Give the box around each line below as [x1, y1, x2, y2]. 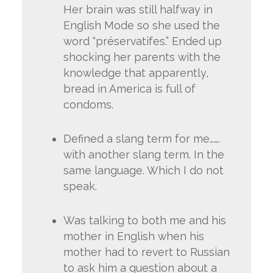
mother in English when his [63, 229, 204, 243]
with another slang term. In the [63, 147, 224, 161]
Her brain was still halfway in [63, 2, 213, 16]
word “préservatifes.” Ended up [63, 34, 222, 48]
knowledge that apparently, [63, 66, 208, 79]
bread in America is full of [63, 82, 196, 95]
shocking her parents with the [63, 50, 221, 63]
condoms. [63, 97, 113, 111]
